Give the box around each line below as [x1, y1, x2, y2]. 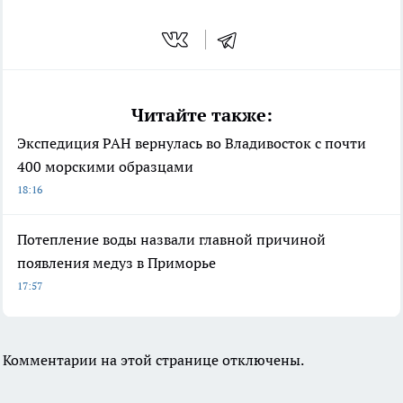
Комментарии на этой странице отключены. [3, 350, 304, 369]
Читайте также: [130, 103, 273, 127]
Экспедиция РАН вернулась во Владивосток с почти [17, 133, 366, 152]
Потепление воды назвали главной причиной [17, 229, 326, 248]
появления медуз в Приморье [17, 253, 216, 272]
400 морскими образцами [17, 157, 193, 175]
